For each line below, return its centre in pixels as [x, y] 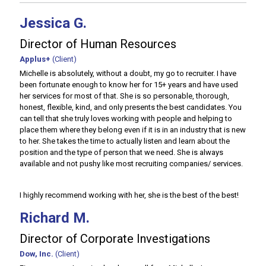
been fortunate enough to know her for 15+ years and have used [129, 85]
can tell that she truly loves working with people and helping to [126, 118]
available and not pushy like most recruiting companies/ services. [131, 164]
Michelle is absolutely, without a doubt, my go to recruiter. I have [128, 73]
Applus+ [36, 59]
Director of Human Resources [98, 44]
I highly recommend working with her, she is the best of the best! [129, 195]
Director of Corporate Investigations [115, 239]
